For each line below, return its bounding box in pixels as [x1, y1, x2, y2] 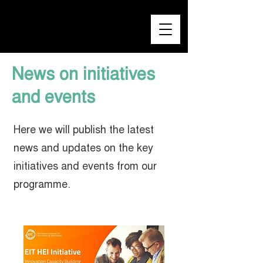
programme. [14, 180, 70, 191]
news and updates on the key [14, 144, 153, 154]
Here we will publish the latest [14, 126, 154, 136]
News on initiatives [12, 68, 155, 85]
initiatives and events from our [14, 162, 157, 173]
